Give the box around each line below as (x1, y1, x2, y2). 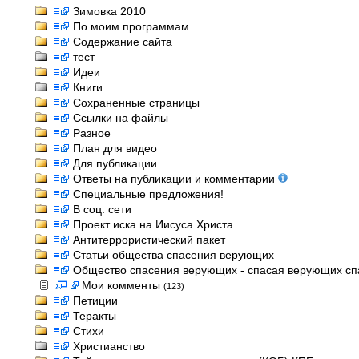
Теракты (73, 309, 116, 322)
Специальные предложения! (73, 188, 224, 200)
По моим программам (73, 20, 189, 33)
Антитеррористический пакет (73, 233, 225, 246)
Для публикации (73, 157, 157, 170)
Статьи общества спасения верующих (73, 248, 274, 261)
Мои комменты (82, 279, 163, 292)
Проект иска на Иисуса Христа (73, 218, 233, 231)
